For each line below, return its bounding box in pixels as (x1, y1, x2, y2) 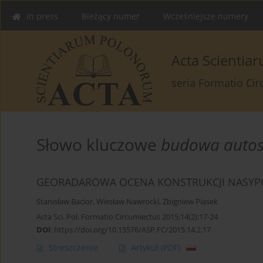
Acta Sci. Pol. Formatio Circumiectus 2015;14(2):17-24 (36, 211, 218, 222)
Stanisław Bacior (36, 197, 93, 207)
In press (26, 11, 58, 22)
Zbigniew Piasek (163, 197, 218, 207)
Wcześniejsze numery (163, 11, 248, 22)
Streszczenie (49, 242, 98, 254)
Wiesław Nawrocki (96, 197, 159, 207)
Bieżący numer (82, 11, 140, 22)
